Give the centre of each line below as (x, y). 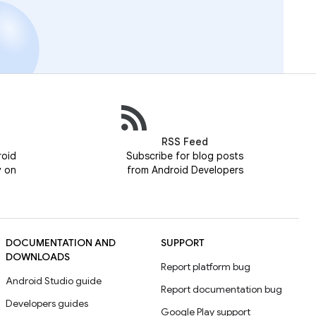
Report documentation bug (221, 289)
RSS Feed (185, 142)
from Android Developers (185, 170)
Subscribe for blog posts (185, 156)
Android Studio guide (54, 281)
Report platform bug (206, 267)
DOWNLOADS (38, 257)
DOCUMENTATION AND (61, 243)
